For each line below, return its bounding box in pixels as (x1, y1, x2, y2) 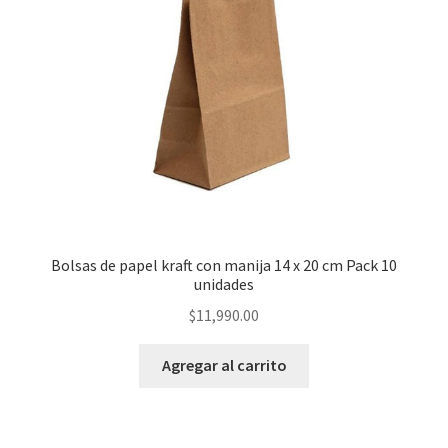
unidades (194, 273, 254, 294)
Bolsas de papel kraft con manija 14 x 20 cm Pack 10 (51, 254, 397, 275)
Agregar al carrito (161, 355, 287, 376)
